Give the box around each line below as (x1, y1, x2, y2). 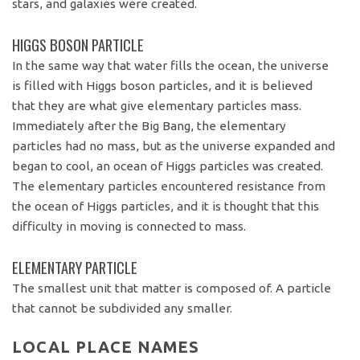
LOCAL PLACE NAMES (12, 337, 200, 357)
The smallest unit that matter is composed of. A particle (12, 280, 332, 295)
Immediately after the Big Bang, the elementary (12, 118, 287, 133)
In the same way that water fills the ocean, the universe (12, 58, 329, 72)
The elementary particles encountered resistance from (12, 178, 326, 193)
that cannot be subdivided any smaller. (12, 301, 233, 315)
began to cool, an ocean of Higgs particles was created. (12, 158, 324, 173)
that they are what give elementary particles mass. (12, 98, 302, 112)
